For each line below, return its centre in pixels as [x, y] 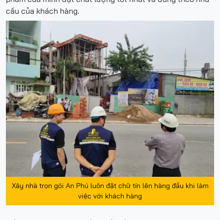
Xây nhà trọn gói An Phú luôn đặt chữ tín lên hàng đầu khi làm [110, 186]
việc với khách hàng [110, 196]
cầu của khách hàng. [43, 11]
